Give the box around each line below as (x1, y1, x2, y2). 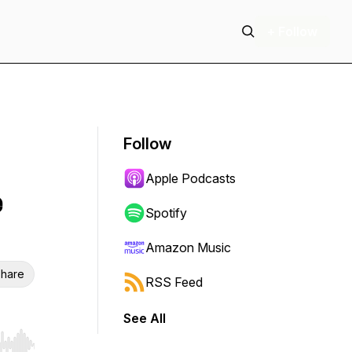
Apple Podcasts (145, 170, 236, 186)
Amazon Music (145, 240, 231, 255)
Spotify (145, 205, 187, 221)
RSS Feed (145, 274, 203, 290)
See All (123, 310, 166, 326)
